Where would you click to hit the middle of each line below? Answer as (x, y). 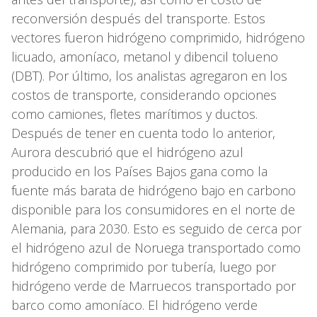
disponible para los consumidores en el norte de (153, 210)
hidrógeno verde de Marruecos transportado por (154, 286)
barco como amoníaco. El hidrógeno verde (134, 305)
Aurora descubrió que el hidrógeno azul (127, 152)
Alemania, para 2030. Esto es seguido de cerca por (156, 229)
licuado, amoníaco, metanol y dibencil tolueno (145, 57)
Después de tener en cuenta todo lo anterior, (143, 133)
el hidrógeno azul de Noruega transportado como (156, 248)
